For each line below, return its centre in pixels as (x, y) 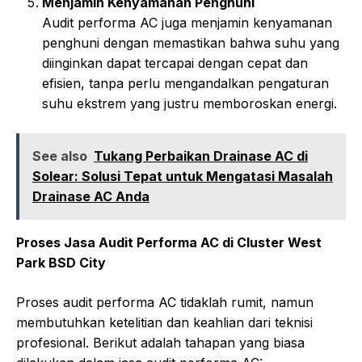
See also (60, 156)
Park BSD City (61, 263)
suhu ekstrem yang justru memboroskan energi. (189, 104)
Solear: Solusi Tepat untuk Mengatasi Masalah (183, 177)
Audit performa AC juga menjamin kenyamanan (187, 23)
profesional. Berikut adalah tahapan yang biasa (160, 343)
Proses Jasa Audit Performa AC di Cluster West (169, 243)
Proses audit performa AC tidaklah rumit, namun (165, 303)
